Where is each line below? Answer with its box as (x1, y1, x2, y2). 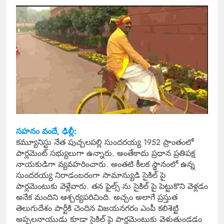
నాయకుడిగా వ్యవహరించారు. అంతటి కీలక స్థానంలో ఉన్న (16, 158, 195, 170)
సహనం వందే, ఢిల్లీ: (16, 125, 76, 137)
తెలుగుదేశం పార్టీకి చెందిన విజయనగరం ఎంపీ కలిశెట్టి (16, 202, 178, 214)
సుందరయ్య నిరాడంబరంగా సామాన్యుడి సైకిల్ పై (16, 169, 165, 181)
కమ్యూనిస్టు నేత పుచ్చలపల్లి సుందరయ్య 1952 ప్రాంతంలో (16, 136, 193, 148)
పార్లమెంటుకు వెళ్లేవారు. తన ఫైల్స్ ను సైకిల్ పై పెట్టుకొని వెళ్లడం (16, 180, 208, 192)
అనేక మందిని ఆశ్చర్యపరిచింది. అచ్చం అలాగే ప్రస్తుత (16, 191, 177, 203)
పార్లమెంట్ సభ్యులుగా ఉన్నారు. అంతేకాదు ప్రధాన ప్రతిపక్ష (16, 147, 195, 159)
